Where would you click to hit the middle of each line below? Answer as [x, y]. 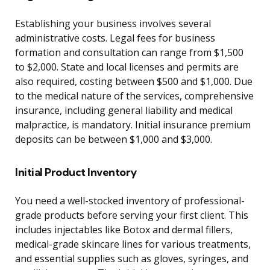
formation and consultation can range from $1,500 [129, 53]
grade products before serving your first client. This [132, 215]
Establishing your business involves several [113, 24]
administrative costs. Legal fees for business [115, 38]
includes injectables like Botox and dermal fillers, [124, 230]
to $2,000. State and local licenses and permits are [127, 67]
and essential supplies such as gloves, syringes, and [132, 259]
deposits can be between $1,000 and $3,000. [114, 140]
